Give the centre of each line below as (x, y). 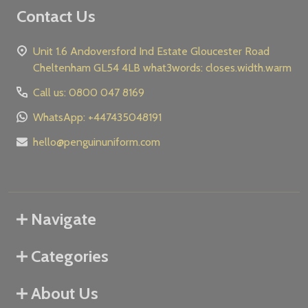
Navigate (64, 219)
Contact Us (56, 16)
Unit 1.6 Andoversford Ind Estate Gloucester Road (52, 51)
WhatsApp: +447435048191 (97, 117)
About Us (65, 293)
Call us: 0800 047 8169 (89, 92)
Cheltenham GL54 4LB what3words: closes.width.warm (217, 67)
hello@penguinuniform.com (97, 142)
